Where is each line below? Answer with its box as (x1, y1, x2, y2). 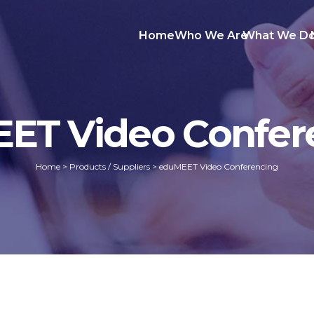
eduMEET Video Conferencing (159, 161, 278, 172)
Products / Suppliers (69, 161, 150, 172)
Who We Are (175, 28, 249, 42)
